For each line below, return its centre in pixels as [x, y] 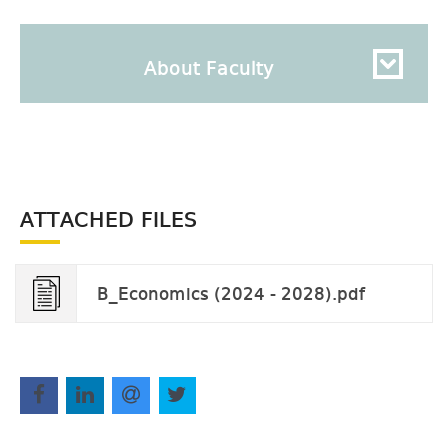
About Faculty [209, 69]
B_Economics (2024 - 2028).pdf [231, 294]
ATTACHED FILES [108, 220]
